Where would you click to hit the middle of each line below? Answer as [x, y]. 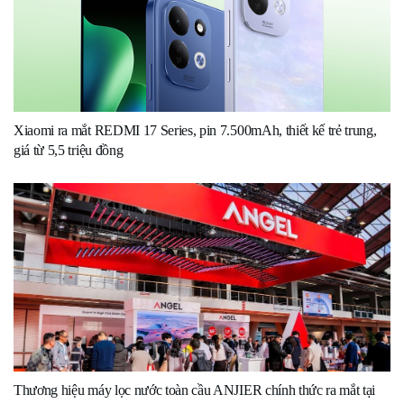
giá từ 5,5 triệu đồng [69, 151]
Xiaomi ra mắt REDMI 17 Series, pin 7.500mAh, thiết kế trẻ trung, [195, 131]
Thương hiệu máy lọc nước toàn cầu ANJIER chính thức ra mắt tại [195, 390]
